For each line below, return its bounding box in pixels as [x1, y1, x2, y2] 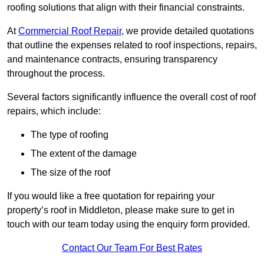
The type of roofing [31, 130, 108, 140]
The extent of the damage [31, 148, 137, 159]
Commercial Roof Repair [18, 26, 121, 37]
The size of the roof [31, 167, 110, 178]
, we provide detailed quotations [121, 26, 254, 37]
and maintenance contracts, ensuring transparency [7, 54, 217, 65]
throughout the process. [7, 68, 105, 79]
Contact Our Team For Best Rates [62, 243, 202, 253]
